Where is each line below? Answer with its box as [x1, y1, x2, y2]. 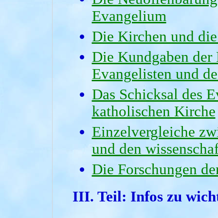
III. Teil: [72, 188, 130, 205]
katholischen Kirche [91, 103, 216, 120]
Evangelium [91, 8, 166, 25]
